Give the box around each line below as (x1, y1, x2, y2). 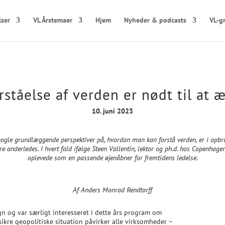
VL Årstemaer (33, 16, 72, 25)
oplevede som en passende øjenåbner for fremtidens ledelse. (27, 153, 198, 163)
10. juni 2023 (92, 106, 133, 116)
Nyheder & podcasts (124, 16, 186, 25)
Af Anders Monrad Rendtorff (73, 185, 152, 195)
